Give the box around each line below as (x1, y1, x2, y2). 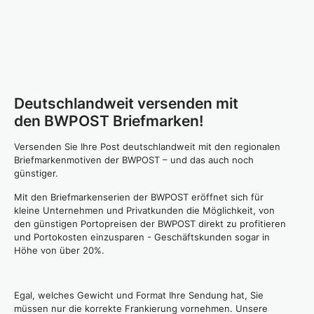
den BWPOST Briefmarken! (14, 112, 203, 130)
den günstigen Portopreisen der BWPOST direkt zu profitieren (14, 218, 286, 229)
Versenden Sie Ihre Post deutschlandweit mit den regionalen (14, 141, 280, 152)
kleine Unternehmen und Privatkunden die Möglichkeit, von (14, 205, 275, 216)
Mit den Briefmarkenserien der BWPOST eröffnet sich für (14, 191, 264, 203)
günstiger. (14, 168, 58, 179)
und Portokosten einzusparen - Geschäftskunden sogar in (14, 231, 270, 243)
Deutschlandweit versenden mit (14, 95, 238, 112)
